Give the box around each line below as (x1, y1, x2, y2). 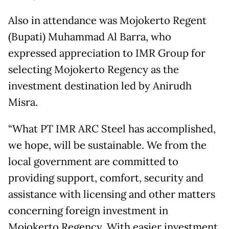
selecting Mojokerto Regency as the (8, 63, 179, 77)
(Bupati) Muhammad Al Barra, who (8, 30, 171, 44)
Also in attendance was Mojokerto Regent (8, 14, 207, 28)
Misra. (8, 96, 38, 109)
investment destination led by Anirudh (8, 79, 192, 93)
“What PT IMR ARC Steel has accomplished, (8, 122, 216, 136)
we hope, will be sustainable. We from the (8, 139, 207, 152)
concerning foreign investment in (8, 204, 168, 218)
